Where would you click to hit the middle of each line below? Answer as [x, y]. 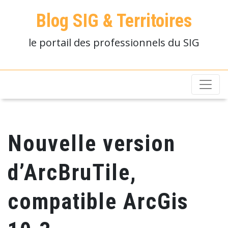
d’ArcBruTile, [72, 173]
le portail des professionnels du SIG [114, 42]
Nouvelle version [92, 144]
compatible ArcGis [98, 202]
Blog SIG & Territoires [114, 21]
